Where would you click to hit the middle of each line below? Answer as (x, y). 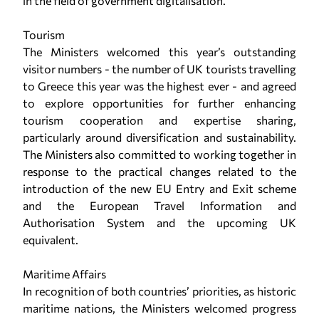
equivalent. (53, 240)
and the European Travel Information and (159, 205)
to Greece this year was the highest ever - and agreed (159, 86)
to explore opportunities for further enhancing (159, 103)
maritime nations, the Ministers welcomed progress (159, 308)
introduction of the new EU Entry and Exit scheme (159, 188)
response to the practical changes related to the (159, 171)
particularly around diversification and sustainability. (159, 137)
